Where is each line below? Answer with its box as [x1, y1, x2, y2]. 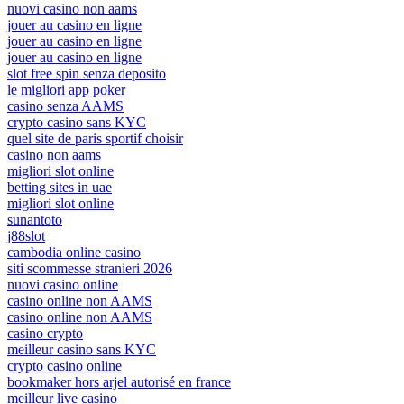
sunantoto [7, 211, 62, 227]
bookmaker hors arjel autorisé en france [7, 373, 231, 390]
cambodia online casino [7, 243, 141, 260]
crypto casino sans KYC [7, 114, 146, 130]
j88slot [7, 227, 45, 243]
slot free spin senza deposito [7, 65, 166, 81]
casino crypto [7, 325, 83, 341]
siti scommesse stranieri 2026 [7, 260, 172, 276]
